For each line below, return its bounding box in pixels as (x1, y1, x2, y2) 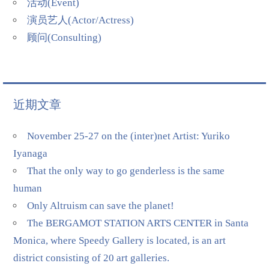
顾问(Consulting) (27, 32, 102, 44)
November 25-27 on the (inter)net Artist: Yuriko (27, 130, 231, 142)
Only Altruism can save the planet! (27, 199, 175, 211)
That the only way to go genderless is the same (27, 165, 225, 177)
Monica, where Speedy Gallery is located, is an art (13, 234, 226, 246)
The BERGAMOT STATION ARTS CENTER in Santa (27, 217, 249, 229)
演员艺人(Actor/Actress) (27, 14, 134, 26)
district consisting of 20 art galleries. (13, 252, 170, 264)
